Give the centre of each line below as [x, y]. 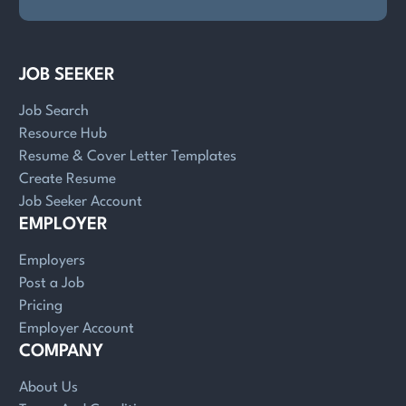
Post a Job [51, 284]
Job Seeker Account [80, 203]
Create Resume [67, 180]
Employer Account [76, 329]
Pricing [40, 307]
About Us [48, 388]
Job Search [53, 112]
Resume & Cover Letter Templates [127, 157]
